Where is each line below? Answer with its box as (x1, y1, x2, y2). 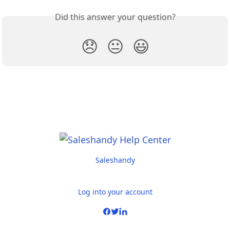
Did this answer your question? (54, 11, 176, 23)
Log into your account (78, 187, 152, 197)
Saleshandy (95, 155, 135, 165)
